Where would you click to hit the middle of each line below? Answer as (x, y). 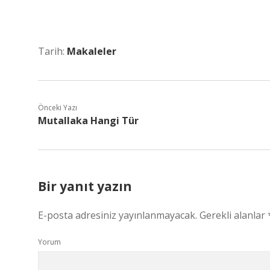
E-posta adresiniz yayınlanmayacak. (118, 215)
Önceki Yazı (58, 108)
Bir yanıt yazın (85, 186)
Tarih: (52, 51)
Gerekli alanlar (234, 215)
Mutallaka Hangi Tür (88, 121)
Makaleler (92, 51)
